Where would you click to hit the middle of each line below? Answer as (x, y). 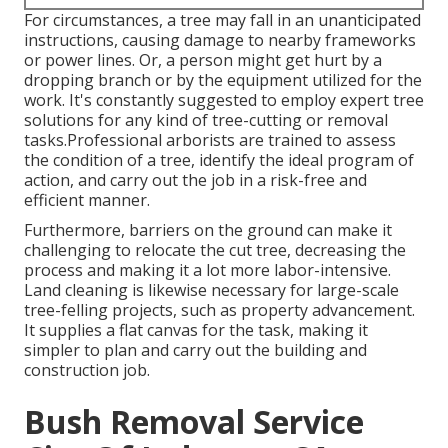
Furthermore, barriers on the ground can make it (208, 230)
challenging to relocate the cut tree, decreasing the (215, 250)
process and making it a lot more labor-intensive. (207, 270)
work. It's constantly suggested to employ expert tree (224, 100)
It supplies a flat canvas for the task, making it (196, 330)
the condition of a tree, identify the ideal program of (219, 160)
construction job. (87, 370)
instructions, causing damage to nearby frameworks (220, 40)
